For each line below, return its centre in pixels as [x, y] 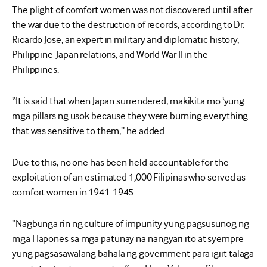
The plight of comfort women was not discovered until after [132, 10]
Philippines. [35, 69]
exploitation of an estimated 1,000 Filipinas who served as [129, 177]
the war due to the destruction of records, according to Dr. [128, 24]
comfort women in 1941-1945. [74, 192]
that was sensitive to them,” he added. [89, 131]
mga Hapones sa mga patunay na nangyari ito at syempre [128, 238]
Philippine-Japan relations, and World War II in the [110, 54]
